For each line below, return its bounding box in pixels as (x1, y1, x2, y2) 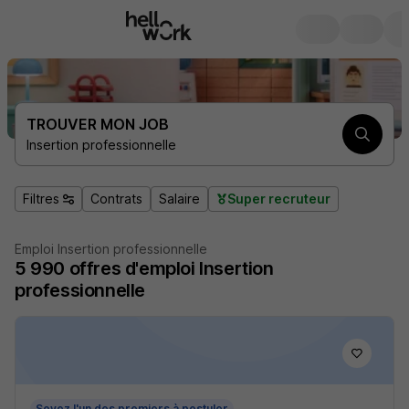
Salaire (159, 191, 200, 206)
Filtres (23, 191, 59, 206)
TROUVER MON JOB (26, 115, 169, 133)
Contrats (90, 191, 142, 206)
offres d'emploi (68, 257, 195, 279)
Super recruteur (227, 191, 330, 206)
